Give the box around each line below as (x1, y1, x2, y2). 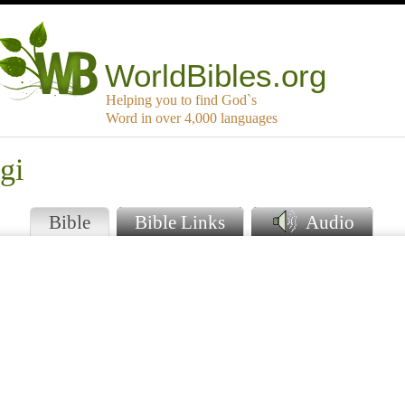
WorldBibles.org (105, 58, 327, 94)
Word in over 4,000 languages (106, 110, 278, 127)
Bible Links (135, 212, 225, 233)
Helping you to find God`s (106, 92, 257, 108)
